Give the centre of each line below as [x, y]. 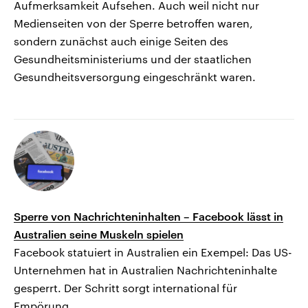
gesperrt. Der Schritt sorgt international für [125, 287]
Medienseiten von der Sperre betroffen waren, [133, 23]
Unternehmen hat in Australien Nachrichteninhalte [145, 269]
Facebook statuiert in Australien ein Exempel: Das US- [153, 252]
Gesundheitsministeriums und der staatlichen [133, 58]
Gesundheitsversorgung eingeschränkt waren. [135, 76]
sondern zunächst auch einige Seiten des [121, 41]
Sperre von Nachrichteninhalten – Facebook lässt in [148, 216]
